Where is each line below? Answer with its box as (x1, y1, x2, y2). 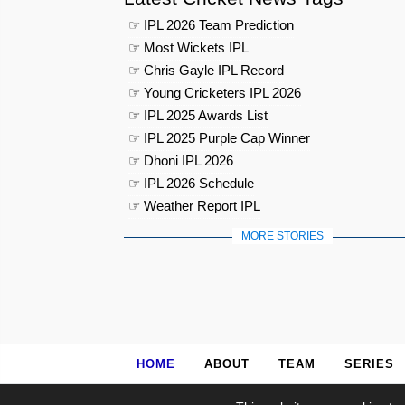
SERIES (344, 357, 394, 372)
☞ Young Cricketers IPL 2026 (128, 85, 301, 101)
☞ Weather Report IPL (128, 198, 260, 214)
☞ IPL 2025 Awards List (128, 108, 268, 124)
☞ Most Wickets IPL (128, 40, 249, 56)
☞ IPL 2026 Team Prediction (128, 17, 294, 33)
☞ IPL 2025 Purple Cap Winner (128, 130, 310, 146)
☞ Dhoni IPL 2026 (128, 153, 233, 169)
